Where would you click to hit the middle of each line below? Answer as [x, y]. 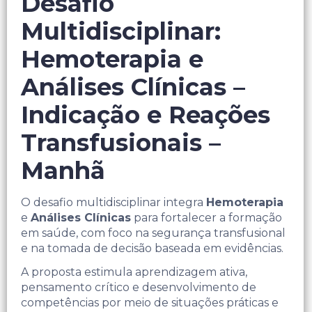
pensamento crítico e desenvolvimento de [139, 287]
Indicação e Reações [146, 115]
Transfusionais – [121, 142]
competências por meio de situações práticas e [150, 302]
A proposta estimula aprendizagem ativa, [134, 272]
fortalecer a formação [221, 217]
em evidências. [243, 248]
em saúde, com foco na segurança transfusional [153, 233]
